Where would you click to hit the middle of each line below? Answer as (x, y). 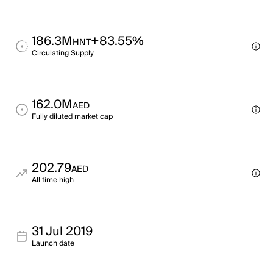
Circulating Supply (63, 53)
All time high (53, 180)
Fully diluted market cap (72, 117)
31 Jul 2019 (62, 232)
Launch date (53, 243)
